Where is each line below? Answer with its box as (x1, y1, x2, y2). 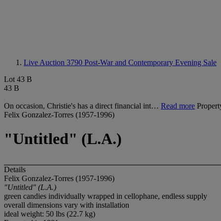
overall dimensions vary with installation (4, 200, 129, 209)
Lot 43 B (4, 75, 32, 83)
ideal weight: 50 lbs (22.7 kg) (4, 209, 95, 218)
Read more (161, 102, 195, 110)
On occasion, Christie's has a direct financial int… (4, 102, 161, 110)
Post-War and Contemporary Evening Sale (84, 58, 217, 67)
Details (4, 165, 26, 174)
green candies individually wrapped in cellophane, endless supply (4, 191, 207, 200)
